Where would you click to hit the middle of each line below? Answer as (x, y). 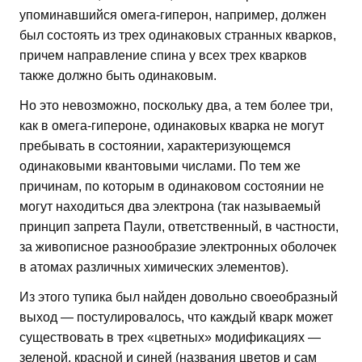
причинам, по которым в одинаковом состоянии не (172, 186)
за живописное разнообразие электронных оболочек (178, 246)
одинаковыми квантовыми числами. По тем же (160, 166)
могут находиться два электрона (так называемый (170, 206)
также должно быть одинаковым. (118, 75)
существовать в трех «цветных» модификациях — (170, 337)
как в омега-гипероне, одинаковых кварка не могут (172, 125)
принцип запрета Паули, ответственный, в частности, (179, 226)
